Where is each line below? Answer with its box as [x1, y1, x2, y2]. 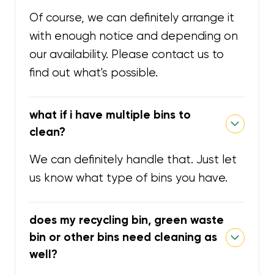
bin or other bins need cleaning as [29, 230, 218, 245]
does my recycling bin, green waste [29, 213, 224, 228]
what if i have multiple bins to [29, 108, 191, 122]
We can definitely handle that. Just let [29, 153, 237, 166]
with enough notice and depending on [29, 29, 239, 43]
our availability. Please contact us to [29, 48, 224, 62]
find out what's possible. [29, 66, 158, 80]
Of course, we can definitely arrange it [29, 11, 235, 25]
